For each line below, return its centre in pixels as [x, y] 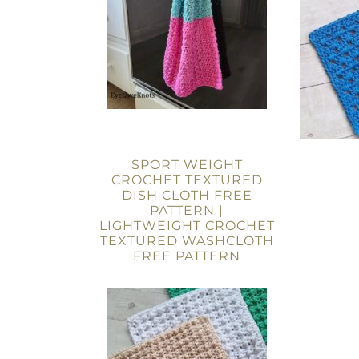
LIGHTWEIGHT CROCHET [187, 226]
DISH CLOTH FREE [187, 195]
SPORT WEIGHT [187, 165]
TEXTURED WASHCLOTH [187, 241]
